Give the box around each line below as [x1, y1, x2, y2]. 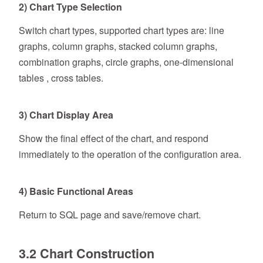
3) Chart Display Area [19, 108, 113, 122]
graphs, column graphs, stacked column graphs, [19, 39, 217, 53]
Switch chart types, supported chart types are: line [19, 23, 224, 38]
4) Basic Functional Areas [19, 184, 133, 198]
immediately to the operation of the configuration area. [19, 147, 241, 161]
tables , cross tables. [19, 71, 103, 85]
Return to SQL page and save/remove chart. [19, 208, 201, 222]
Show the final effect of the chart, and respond [19, 131, 208, 146]
